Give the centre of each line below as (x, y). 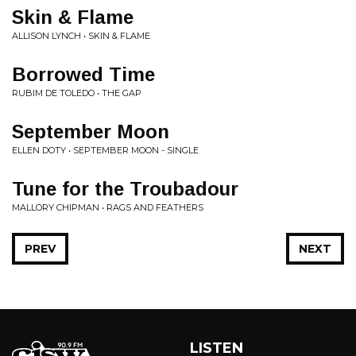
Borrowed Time (83, 74)
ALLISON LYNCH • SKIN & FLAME (81, 36)
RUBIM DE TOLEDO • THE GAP (77, 93)
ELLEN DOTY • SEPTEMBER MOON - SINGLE (105, 150)
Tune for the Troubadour (125, 189)
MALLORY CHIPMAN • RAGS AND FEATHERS (108, 207)
